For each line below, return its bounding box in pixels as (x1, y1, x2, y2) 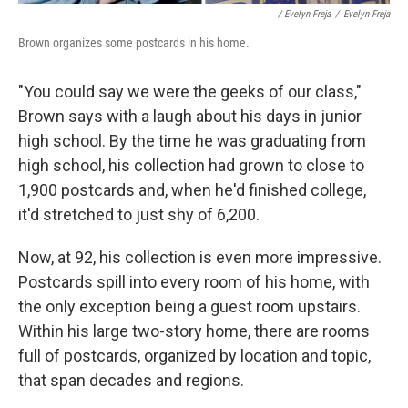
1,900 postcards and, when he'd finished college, (18, 179, 366, 199)
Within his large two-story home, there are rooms (18, 321, 370, 341)
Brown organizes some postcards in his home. (18, 35, 250, 50)
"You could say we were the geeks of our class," (18, 81, 362, 101)
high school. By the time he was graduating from (18, 130, 366, 150)
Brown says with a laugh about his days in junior (18, 106, 362, 126)
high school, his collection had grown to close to (18, 155, 364, 175)
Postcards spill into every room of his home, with (18, 271, 370, 291)
